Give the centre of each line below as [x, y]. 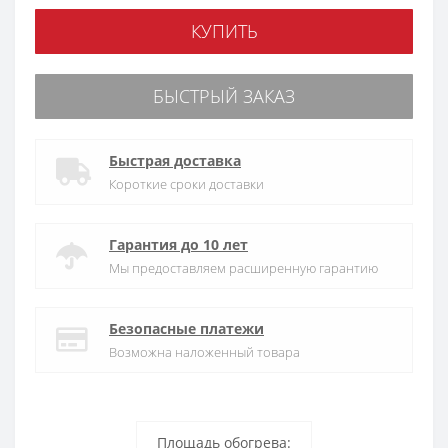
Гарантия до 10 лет [178, 244]
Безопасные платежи [186, 328]
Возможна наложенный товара [204, 352]
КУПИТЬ [224, 31]
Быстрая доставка [175, 160]
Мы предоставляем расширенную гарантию [243, 268]
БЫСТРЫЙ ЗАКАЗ [224, 96]
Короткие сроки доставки [186, 184]
